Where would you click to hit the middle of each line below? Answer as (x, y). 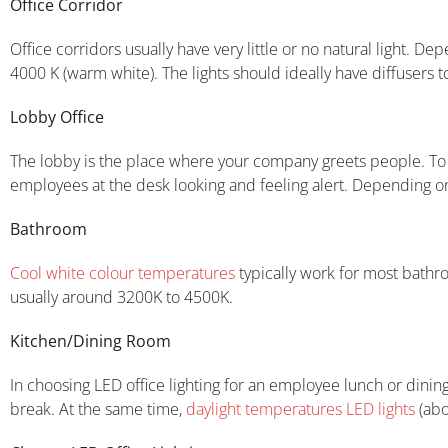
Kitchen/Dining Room (90, 340)
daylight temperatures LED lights (298, 408)
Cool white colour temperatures (122, 272)
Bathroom (48, 228)
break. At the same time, (96, 408)
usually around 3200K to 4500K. (121, 296)
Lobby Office (57, 116)
